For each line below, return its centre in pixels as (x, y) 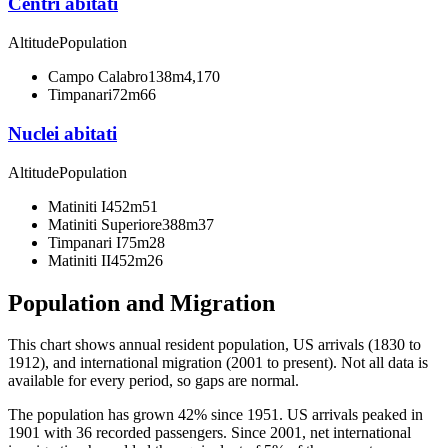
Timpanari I (84, 242)
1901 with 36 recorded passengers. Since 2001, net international (209, 433)
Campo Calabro (98, 77)
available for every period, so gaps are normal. (153, 381)
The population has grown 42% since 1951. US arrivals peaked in (215, 415)
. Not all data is (380, 363)
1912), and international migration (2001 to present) (170, 363)
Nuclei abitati (62, 133)
